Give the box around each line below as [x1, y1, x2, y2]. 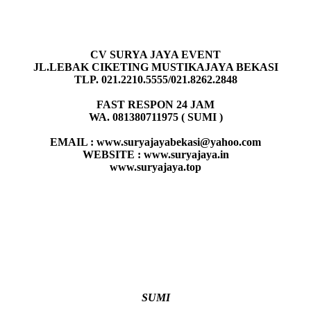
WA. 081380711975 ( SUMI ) [88, 110, 223, 123]
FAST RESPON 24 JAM [96, 98, 215, 110]
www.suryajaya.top [110, 160, 201, 173]
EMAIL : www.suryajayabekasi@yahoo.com [50, 135, 261, 148]
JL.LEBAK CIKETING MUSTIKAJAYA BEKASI [33, 60, 278, 73]
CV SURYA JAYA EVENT [90, 48, 221, 60]
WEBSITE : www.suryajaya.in [82, 148, 229, 160]
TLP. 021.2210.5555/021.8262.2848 [74, 73, 237, 85]
